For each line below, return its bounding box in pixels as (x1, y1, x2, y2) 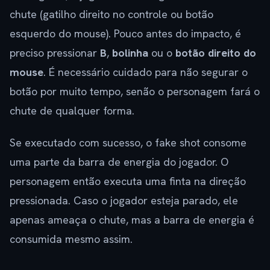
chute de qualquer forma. (10, 104, 134, 118)
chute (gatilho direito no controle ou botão (10, 7, 213, 22)
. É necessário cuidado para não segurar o (43, 65, 248, 80)
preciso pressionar (10, 46, 100, 60)
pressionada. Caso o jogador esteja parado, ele (10, 193, 238, 208)
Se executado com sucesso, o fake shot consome (10, 136, 246, 150)
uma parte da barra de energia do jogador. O (10, 155, 228, 169)
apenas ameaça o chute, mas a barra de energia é (10, 213, 254, 227)
